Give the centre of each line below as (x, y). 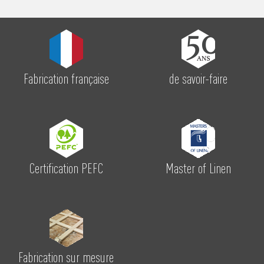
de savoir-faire (198, 78)
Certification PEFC (66, 168)
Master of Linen (198, 168)
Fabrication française (66, 78)
